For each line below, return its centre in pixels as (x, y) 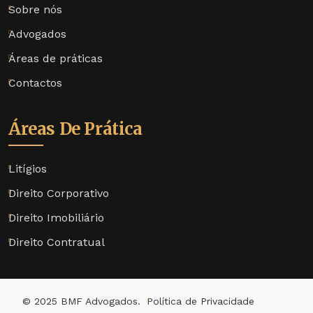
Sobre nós (35, 10)
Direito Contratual (57, 242)
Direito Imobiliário (56, 218)
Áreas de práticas (56, 59)
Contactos (35, 83)
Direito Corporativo (59, 194)
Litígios (28, 169)
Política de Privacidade (200, 301)
